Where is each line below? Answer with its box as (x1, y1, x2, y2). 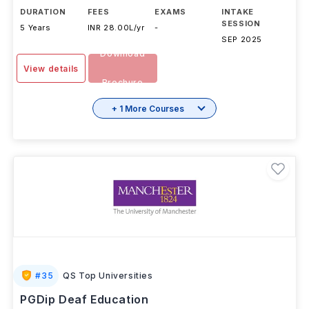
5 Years (20, 23, 51, 32)
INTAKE (221, 7, 254, 17)
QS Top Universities (63, 270, 153, 281)
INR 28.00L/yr (87, 23, 145, 32)
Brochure (101, 77, 143, 88)
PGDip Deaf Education (20, 292, 149, 306)
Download (100, 48, 146, 59)
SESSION (221, 19, 261, 28)
